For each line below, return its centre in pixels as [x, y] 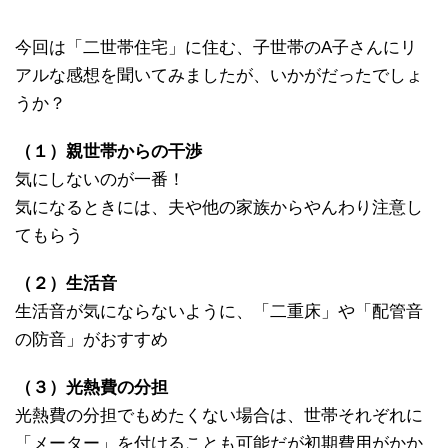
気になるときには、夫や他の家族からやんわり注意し [219, 207]
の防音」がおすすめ [91, 339]
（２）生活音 [66, 283]
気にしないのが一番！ [100, 179]
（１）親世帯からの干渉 [108, 151]
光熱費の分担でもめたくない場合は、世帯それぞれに [219, 415]
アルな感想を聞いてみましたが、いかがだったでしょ [219, 75]
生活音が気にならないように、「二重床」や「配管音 [219, 311]
